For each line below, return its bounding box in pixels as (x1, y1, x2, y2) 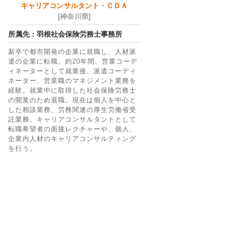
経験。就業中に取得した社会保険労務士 (8, 87, 136, 94)
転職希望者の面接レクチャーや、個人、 (8, 125, 136, 133)
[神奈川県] (58, 12, 91, 20)
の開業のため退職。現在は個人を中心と (8, 96, 136, 104)
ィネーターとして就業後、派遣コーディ (8, 67, 136, 75)
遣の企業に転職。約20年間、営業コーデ (8, 58, 137, 65)
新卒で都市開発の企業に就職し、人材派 (8, 48, 136, 55)
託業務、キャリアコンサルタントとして (8, 116, 136, 123)
